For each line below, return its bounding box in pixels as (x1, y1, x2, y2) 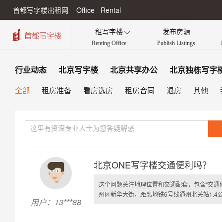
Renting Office (92, 40, 126, 47)
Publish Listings (157, 40, 195, 47)
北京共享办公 (110, 66, 158, 74)
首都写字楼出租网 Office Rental (13, 5, 121, 15)
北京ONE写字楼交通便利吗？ (94, 158, 211, 171)
